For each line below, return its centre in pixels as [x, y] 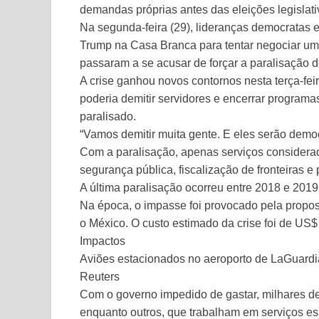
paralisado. [108, 116]
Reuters [100, 277]
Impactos [103, 241]
